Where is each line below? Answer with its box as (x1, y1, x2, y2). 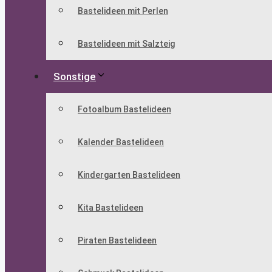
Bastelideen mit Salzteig (78, 39, 175, 49)
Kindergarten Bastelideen (78, 170, 180, 180)
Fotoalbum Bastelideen (78, 104, 171, 115)
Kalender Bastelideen (78, 137, 164, 148)
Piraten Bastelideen (78, 236, 157, 246)
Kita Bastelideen (78, 203, 143, 213)
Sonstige (53, 70, 96, 83)
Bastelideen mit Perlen (78, 6, 168, 16)
